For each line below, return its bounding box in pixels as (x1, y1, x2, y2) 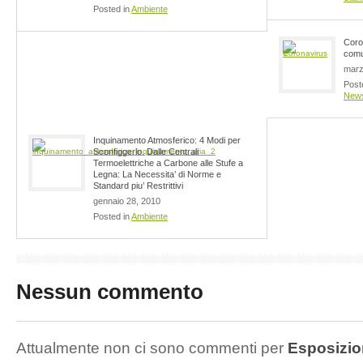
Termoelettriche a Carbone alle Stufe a (93, 157, 243, 168)
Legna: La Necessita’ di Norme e (93, 169, 221, 179)
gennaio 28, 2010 (93, 195, 160, 206)
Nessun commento (16, 279, 203, 304)
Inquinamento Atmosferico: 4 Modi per (93, 135, 241, 145)
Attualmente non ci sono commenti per (16, 339, 288, 357)
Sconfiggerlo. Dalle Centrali (93, 146, 199, 156)
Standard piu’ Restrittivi (93, 180, 183, 190)
